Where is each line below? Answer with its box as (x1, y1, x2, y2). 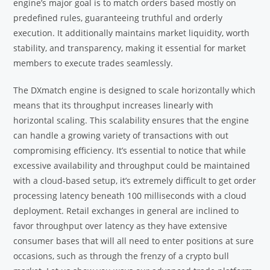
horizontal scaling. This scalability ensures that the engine (13, 115, 250, 127)
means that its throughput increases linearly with (13, 99, 214, 111)
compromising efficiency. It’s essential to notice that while (13, 145, 246, 157)
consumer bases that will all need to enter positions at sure (13, 235, 254, 247)
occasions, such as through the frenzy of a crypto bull (13, 250, 230, 262)
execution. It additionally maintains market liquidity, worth (13, 27, 250, 39)
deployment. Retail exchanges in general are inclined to (13, 205, 239, 217)
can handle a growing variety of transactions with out (13, 130, 229, 142)
